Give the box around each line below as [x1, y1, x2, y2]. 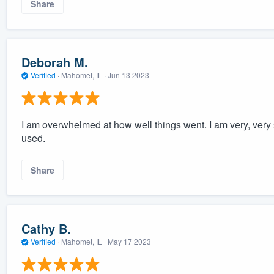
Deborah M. [21, 53, 88, 72]
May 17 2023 [107, 236, 151, 247]
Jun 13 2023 [107, 70, 149, 81]
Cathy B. [21, 220, 71, 238]
